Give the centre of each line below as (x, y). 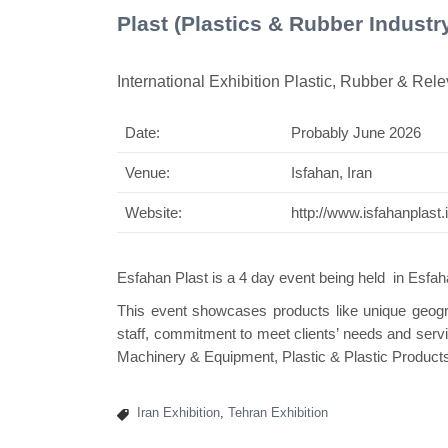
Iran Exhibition (178, 412)
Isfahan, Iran (331, 172)
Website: (153, 212)
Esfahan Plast (162, 277)
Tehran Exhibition (278, 412)
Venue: (149, 172)
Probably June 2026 (356, 132)
